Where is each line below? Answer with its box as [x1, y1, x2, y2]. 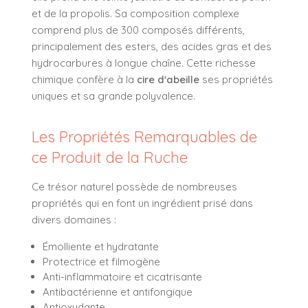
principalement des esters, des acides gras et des [32, 39, 272, 53]
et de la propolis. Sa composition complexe [32, 6, 239, 20]
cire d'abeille [137, 72, 199, 86]
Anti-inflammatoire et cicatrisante [43, 269, 202, 283]
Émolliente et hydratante [43, 239, 159, 253]
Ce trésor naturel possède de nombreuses [32, 179, 237, 193]
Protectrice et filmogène [43, 254, 160, 268]
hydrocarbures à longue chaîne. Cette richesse [32, 56, 256, 69]
